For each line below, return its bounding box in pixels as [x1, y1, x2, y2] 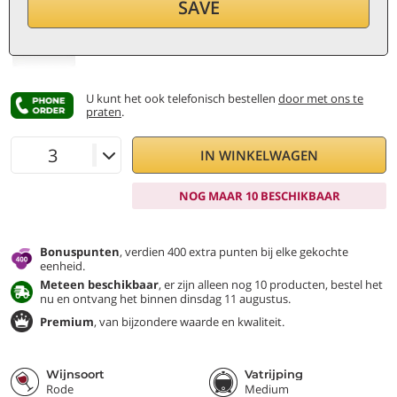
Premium [40, 313, 94, 330]
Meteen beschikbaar [40, 276, 159, 292]
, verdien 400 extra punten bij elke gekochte [120, 244, 348, 260]
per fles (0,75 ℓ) [143, 28, 218, 42]
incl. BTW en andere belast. [155, 40, 282, 53]
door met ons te [278, 90, 363, 106]
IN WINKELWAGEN [200, 146, 319, 164]
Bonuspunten [40, 244, 120, 260]
